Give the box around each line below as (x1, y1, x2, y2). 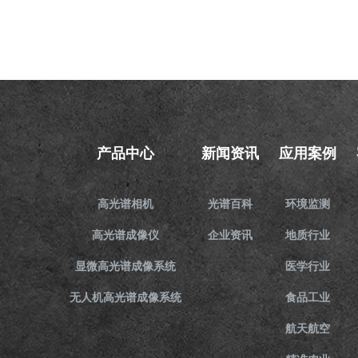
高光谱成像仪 (92, 228, 159, 241)
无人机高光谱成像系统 (70, 290, 181, 304)
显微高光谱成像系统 (75, 259, 176, 272)
